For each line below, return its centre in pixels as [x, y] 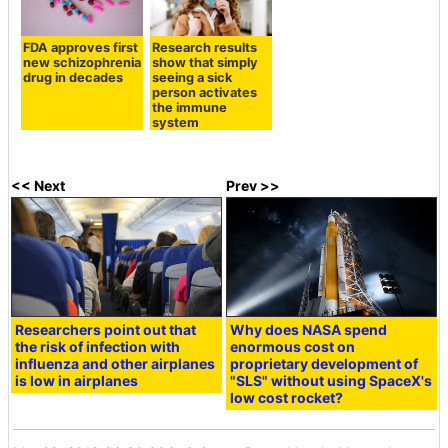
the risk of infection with [98, 346]
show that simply [204, 62]
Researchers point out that [106, 329]
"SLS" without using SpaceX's [331, 380]
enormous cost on [293, 346]
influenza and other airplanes [115, 363]
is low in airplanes [77, 380]
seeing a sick [191, 77]
